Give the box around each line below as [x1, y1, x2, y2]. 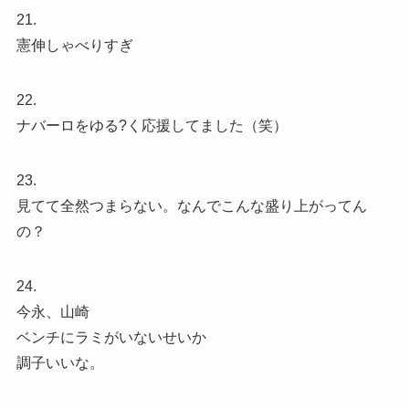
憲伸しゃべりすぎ [16, 37, 133, 53]
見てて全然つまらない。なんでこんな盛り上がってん [16, 197, 367, 214]
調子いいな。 [16, 354, 104, 371]
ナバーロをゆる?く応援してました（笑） [16, 117, 288, 133]
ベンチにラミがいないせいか [16, 329, 206, 345]
